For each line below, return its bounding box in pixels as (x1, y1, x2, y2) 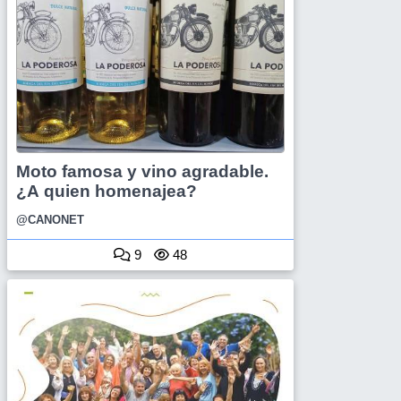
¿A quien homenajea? (16, 182, 197, 201)
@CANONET (16, 213, 84, 227)
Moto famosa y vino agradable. (16, 162, 269, 182)
